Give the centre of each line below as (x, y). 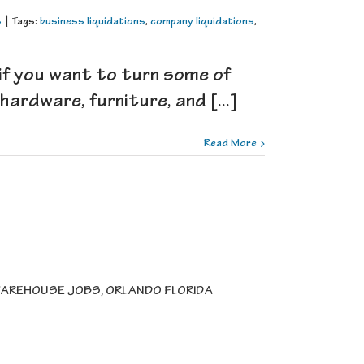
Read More (230, 144)
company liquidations (202, 22)
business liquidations (93, 22)
